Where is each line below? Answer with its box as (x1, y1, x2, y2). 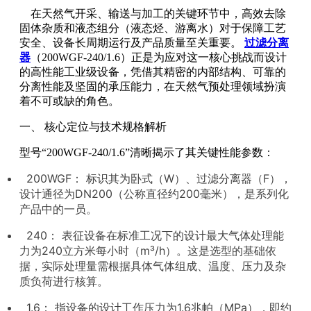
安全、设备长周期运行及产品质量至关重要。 (19, 36, 244, 49)
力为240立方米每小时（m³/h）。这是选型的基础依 (19, 243, 276, 258)
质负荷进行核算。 (19, 274, 108, 288)
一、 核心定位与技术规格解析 (19, 120, 167, 133)
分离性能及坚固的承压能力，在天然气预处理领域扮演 (19, 80, 286, 92)
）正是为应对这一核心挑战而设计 (120, 51, 287, 63)
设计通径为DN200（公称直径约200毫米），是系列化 (19, 186, 289, 201)
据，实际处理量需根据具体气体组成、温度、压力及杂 (19, 258, 286, 273)
